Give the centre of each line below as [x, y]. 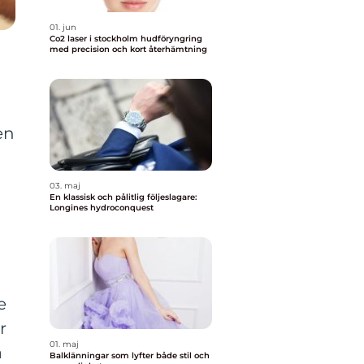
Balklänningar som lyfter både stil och [130, 355]
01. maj [64, 344]
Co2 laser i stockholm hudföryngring [95, 39]
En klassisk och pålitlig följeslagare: [123, 197]
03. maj [65, 186]
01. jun [63, 27]
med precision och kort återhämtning [128, 49]
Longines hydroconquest [102, 208]
